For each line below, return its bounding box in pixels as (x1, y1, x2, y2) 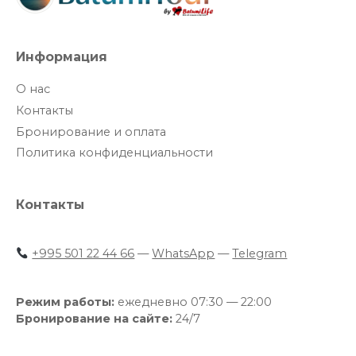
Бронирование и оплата (16, 124, 166, 139)
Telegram (232, 246, 288, 261)
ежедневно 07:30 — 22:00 (114, 295, 272, 310)
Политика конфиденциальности (16, 145, 213, 161)
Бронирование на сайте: (16, 311, 172, 327)
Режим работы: (16, 295, 114, 310)
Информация (16, 49, 107, 65)
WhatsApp (152, 246, 215, 261)
